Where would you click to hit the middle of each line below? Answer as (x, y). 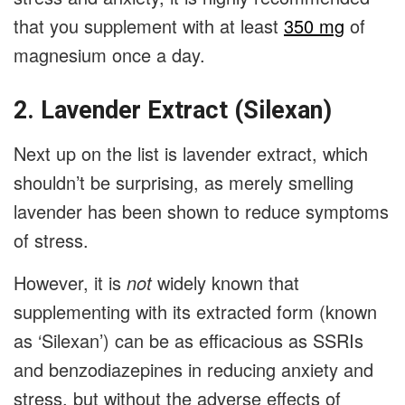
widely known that (226, 283)
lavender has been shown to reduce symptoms (201, 212)
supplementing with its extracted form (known (195, 312)
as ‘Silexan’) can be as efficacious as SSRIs (188, 341)
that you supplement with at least (149, 25)
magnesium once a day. (115, 54)
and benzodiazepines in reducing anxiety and (193, 370)
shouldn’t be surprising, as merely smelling (184, 183)
